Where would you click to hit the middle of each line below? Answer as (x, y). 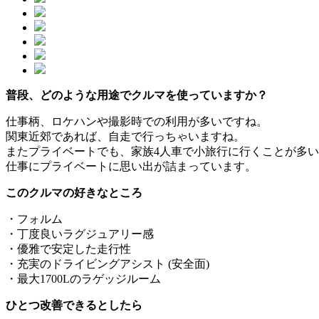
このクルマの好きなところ (74, 192)
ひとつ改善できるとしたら (74, 305)
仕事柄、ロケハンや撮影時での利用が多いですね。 (137, 121)
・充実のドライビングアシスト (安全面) (108, 263)
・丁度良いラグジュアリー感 (80, 234)
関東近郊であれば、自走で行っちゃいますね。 (125, 136)
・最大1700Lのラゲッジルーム (83, 278)
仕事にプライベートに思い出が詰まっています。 (131, 166)
